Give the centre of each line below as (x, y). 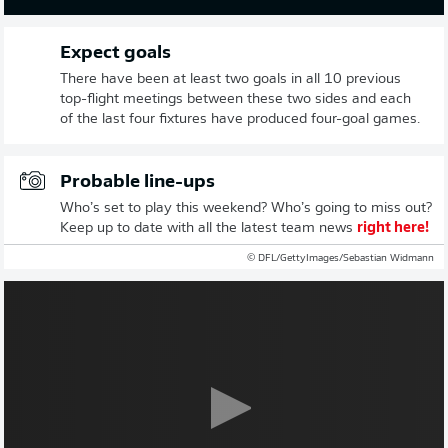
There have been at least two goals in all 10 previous (230, 79)
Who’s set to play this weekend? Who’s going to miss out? (246, 208)
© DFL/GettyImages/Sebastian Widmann (340, 258)
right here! (393, 228)
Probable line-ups (137, 182)
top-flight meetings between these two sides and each (235, 99)
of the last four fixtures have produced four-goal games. (240, 119)
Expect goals (115, 53)
